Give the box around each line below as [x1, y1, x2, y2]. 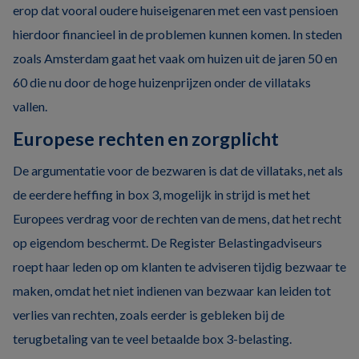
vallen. [13, 98, 47, 114]
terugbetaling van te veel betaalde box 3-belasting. [13, 330, 292, 346]
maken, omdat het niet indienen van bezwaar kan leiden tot [13, 282, 331, 298]
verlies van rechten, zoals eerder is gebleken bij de [13, 306, 284, 322]
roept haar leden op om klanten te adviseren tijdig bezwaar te [13, 258, 346, 274]
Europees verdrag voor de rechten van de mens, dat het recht [13, 210, 341, 226]
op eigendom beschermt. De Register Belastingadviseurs [13, 234, 322, 250]
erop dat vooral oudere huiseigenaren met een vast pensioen [13, 2, 338, 18]
